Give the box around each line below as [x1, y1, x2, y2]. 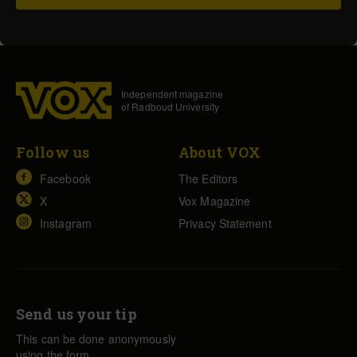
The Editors [178, 170, 238, 186]
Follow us [16, 142, 89, 162]
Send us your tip [16, 304, 137, 324]
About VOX [178, 142, 261, 162]
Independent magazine [121, 87, 223, 100]
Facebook [40, 170, 91, 186]
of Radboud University [121, 100, 220, 113]
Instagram [40, 214, 92, 231]
